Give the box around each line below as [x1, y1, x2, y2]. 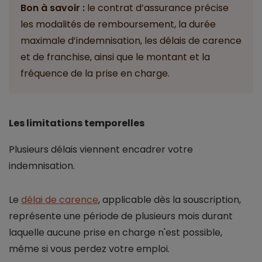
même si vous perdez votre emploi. [9, 242, 170, 256]
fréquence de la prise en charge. [20, 67, 170, 81]
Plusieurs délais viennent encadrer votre [9, 143, 193, 157]
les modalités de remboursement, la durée [20, 18, 216, 32]
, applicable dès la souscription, [98, 193, 241, 207]
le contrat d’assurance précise [85, 1, 229, 15]
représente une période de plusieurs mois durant [9, 209, 233, 223]
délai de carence [21, 193, 98, 207]
